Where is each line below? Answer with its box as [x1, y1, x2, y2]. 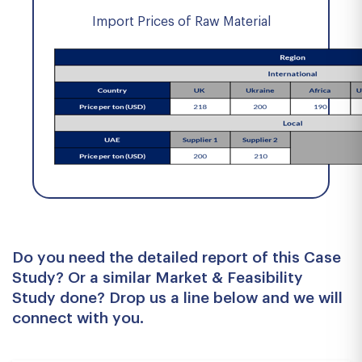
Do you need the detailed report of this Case [12, 250, 341, 265]
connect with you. [12, 310, 144, 326]
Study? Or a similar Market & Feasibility [12, 270, 303, 285]
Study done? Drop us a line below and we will [12, 290, 343, 305]
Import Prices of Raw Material [91, 15, 271, 28]
